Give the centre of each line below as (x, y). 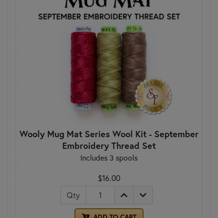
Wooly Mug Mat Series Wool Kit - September (109, 134)
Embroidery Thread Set (109, 145)
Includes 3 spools (109, 157)
